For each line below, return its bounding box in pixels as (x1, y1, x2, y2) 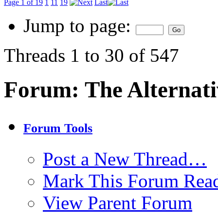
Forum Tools (23, 121, 92, 136)
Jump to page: (23, 15, 136, 36)
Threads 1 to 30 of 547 (4, 45, 179, 66)
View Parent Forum (43, 192, 192, 214)
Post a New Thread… (43, 148, 207, 170)
